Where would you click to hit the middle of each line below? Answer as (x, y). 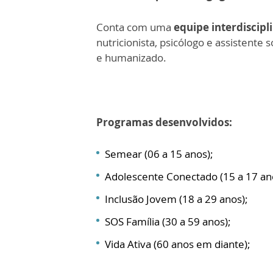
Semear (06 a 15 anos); (159, 154)
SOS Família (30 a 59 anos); (168, 221)
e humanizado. (131, 57)
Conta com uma (135, 27)
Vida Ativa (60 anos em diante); (178, 244)
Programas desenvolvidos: (164, 122)
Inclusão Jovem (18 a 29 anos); (176, 199)
